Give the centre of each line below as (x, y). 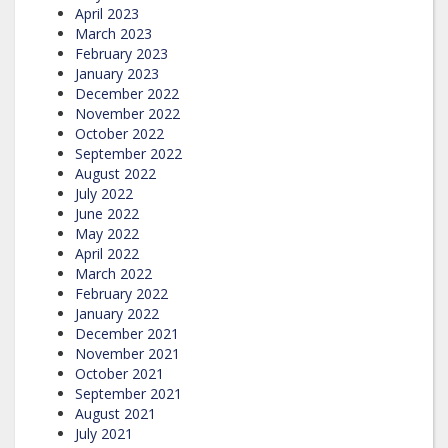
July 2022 (104, 193)
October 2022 (119, 133)
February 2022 (121, 293)
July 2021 (104, 433)
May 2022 (107, 233)
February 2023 (121, 53)
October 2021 (119, 373)
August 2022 (115, 173)
